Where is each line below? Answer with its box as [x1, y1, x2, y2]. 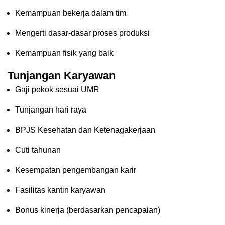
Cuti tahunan [15, 146, 61, 155]
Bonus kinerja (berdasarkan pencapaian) [15, 206, 160, 215]
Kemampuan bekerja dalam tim [15, 9, 126, 18]
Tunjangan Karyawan [8, 69, 116, 82]
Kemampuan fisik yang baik [15, 49, 114, 58]
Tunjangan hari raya [15, 105, 86, 115]
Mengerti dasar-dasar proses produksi [15, 29, 150, 38]
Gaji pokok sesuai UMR [15, 85, 99, 94]
